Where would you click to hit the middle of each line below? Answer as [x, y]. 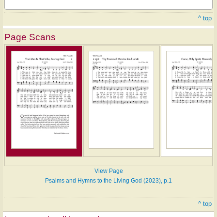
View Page [108, 171]
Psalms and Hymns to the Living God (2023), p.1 [108, 181]
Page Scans [30, 37]
